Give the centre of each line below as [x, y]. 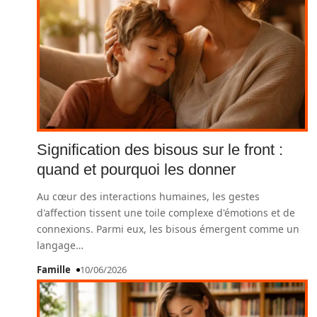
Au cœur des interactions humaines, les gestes [148, 196]
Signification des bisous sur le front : [160, 150]
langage [56, 245]
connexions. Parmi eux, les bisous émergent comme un [168, 229]
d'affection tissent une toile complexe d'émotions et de [166, 213]
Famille [54, 270]
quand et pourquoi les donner [136, 169]
